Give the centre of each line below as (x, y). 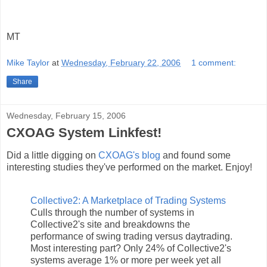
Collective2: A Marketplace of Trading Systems (128, 201)
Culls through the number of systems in (112, 213)
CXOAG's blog (129, 156)
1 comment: (214, 62)
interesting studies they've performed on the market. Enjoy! (129, 167)
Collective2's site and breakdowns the (110, 225)
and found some (195, 156)
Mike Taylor (28, 62)
